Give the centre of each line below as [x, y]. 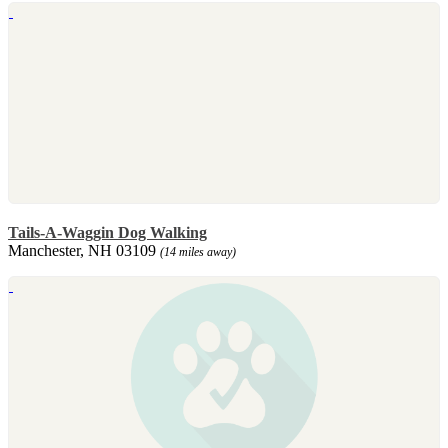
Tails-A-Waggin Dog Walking [107, 232]
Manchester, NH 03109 [84, 250]
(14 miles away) [198, 251]
